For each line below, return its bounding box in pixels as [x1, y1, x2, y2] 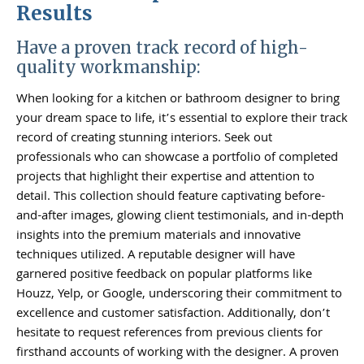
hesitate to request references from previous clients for [16, 323, 323, 344]
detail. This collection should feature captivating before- [16, 186, 325, 208]
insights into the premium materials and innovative [16, 225, 301, 247]
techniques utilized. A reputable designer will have [16, 245, 295, 266]
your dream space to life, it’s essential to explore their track [16, 108, 348, 130]
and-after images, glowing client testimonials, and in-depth [16, 206, 344, 227]
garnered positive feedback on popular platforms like [16, 264, 312, 286]
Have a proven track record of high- [16, 37, 308, 58]
